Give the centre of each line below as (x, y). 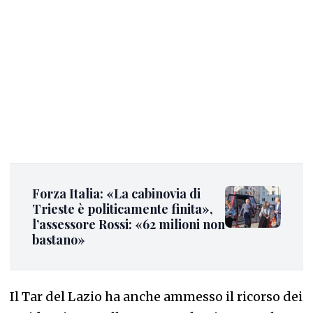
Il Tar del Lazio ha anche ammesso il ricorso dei (156, 296)
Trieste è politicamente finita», (123, 209)
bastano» (59, 240)
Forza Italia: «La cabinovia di (116, 194)
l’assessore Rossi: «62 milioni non (129, 224)
